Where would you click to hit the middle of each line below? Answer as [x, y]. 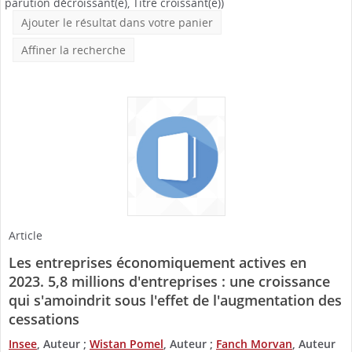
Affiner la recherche [73, 49]
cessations [44, 319]
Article [26, 235]
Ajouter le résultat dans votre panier [117, 22]
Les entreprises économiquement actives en [158, 262]
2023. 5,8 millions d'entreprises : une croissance [169, 281]
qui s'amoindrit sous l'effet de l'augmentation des [175, 300]
